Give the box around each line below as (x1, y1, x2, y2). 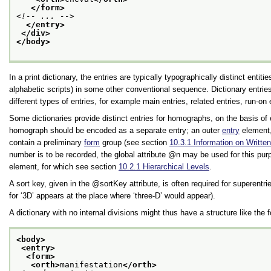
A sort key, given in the (9, 178, 92, 188)
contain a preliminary (9, 137, 84, 147)
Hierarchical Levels (143, 162, 209, 171)
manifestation (60, 260, 123, 269)
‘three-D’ (133, 191, 162, 200)
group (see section (100, 137, 169, 147)
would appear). (162, 191, 215, 200)
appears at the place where (34, 191, 133, 200)
